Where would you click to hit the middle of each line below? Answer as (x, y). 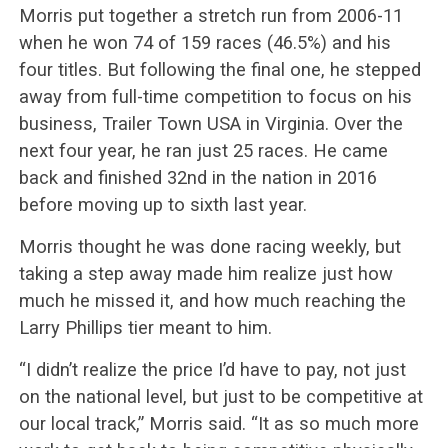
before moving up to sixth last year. (162, 204)
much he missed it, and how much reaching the (212, 300)
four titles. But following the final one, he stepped (219, 69)
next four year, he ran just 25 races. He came (203, 150)
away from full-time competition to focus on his (215, 96)
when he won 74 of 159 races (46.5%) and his (204, 42)
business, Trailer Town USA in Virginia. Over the (210, 123)
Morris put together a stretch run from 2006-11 (210, 15)
